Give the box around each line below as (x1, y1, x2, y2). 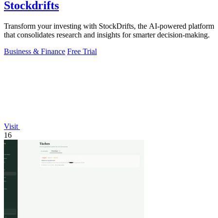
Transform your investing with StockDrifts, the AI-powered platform (4, 22, 214, 31)
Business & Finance (4, 47, 65, 56)
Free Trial (67, 47, 97, 56)
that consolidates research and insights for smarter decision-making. (4, 31, 210, 39)
